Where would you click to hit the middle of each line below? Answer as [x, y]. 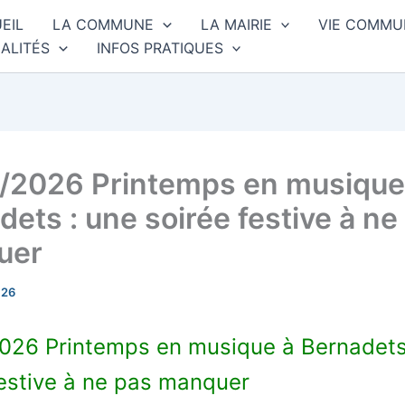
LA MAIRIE [236, 24]
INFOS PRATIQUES [160, 48]
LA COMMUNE [103, 24]
